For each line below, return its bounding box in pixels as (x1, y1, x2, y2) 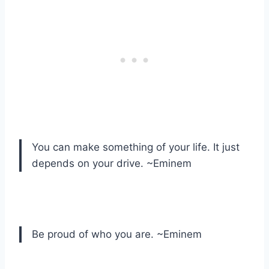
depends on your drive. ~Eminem (32, 157, 192, 170)
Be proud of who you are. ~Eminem (32, 228, 202, 241)
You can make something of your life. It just (32, 141, 240, 154)
